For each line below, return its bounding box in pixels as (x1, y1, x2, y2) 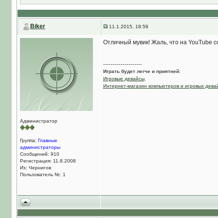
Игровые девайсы (103, 76, 145, 81)
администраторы (19, 145, 60, 150)
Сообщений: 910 (19, 151, 59, 157)
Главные (37, 138, 57, 143)
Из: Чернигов (19, 165, 51, 170)
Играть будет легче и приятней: (103, 69, 181, 74)
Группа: (19, 138, 38, 143)
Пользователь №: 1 (19, 172, 66, 177)
